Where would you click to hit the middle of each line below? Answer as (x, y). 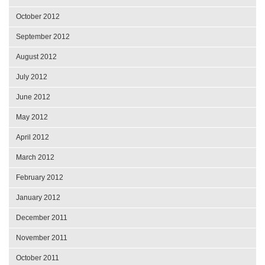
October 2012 (38, 16)
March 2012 (35, 157)
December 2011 (42, 217)
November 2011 (42, 237)
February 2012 (40, 177)
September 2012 (43, 36)
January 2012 (38, 197)
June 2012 (33, 97)
